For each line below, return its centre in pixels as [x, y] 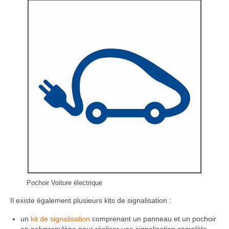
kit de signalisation [60, 219]
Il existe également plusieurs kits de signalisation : [91, 200]
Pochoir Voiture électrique [64, 183]
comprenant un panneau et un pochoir [153, 219]
